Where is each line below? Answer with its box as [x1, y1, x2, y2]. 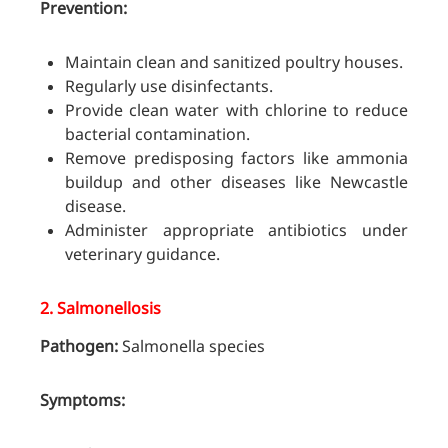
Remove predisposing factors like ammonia [65, 147, 408, 170]
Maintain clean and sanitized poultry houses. [65, 51, 403, 74]
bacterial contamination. [65, 123, 250, 146]
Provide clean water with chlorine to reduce [65, 99, 408, 122]
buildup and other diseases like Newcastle [65, 171, 408, 194]
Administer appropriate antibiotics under [65, 219, 408, 242]
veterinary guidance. [65, 243, 220, 266]
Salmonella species [118, 335, 265, 358]
